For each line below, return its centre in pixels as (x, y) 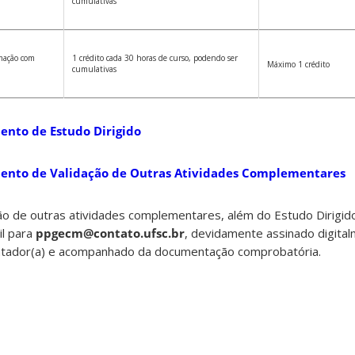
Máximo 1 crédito (298, 65)
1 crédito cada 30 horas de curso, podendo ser (155, 58)
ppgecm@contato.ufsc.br (110, 233)
